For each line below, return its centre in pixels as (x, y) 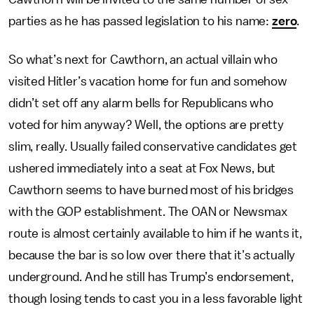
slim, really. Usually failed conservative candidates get (153, 146)
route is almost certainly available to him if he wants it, (155, 233)
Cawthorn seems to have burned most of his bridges (151, 190)
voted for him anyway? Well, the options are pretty (146, 125)
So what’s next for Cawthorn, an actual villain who (143, 60)
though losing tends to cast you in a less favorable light (156, 299)
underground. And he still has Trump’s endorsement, (151, 277)
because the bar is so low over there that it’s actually (152, 255)
